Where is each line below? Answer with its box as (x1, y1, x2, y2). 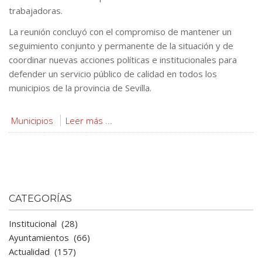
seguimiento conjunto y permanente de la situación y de (9, 40, 233, 51)
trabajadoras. (9, 5, 63, 16)
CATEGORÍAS (9, 193, 72, 204)
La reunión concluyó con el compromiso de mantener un (9, 26, 232, 37)
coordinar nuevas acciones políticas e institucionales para (9, 54, 237, 65)
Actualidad (9, 246, 50, 257)
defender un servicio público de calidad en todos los (9, 68, 217, 80)
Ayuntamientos (9, 232, 69, 243)
